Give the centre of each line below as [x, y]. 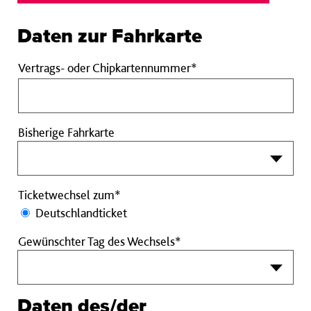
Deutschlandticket [81, 213]
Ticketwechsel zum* [69, 195]
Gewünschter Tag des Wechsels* [100, 242]
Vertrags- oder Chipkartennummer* [108, 68]
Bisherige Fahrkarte [66, 133]
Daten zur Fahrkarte [110, 37]
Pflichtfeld [222, 117]
